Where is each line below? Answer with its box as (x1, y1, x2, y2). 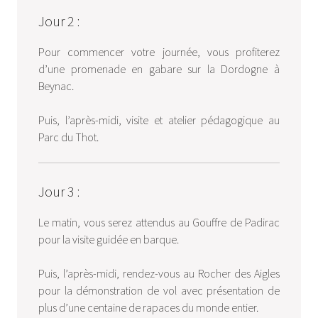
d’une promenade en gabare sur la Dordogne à (38, 61, 280, 76)
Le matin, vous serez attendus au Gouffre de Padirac (38, 214, 280, 229)
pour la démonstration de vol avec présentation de (38, 283, 280, 297)
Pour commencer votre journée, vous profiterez (38, 44, 280, 59)
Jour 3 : (38, 182, 79, 200)
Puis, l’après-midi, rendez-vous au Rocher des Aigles (38, 265, 280, 280)
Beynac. (38, 78, 74, 93)
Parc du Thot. (38, 129, 99, 144)
